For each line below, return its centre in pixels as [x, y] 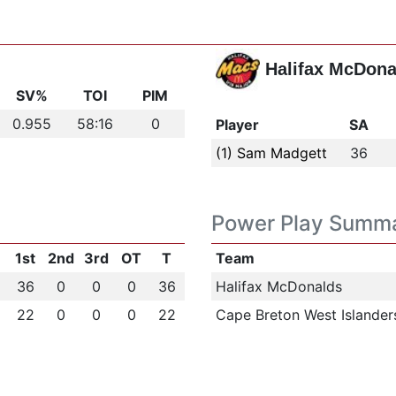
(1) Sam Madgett [271, 153]
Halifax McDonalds [278, 286]
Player [237, 125]
